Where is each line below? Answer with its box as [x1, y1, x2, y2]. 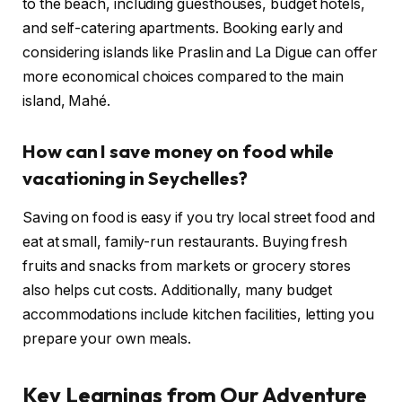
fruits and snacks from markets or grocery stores [22, 257, 352, 275]
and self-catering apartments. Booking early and [22, 19, 344, 37]
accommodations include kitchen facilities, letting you [22, 305, 374, 323]
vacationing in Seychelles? [22, 166, 248, 189]
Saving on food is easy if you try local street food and [22, 208, 375, 226]
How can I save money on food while [22, 139, 335, 162]
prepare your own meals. [22, 329, 192, 347]
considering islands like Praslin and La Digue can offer [22, 43, 378, 61]
